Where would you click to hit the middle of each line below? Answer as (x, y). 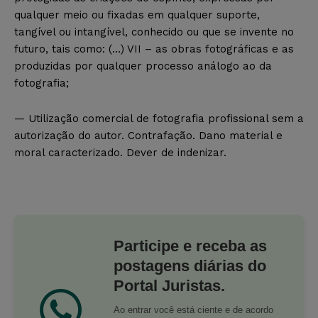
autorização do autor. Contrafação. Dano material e (148, 135)
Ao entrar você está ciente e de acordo (193, 309)
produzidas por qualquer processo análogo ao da (143, 66)
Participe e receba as (190, 246)
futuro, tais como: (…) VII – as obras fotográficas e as (154, 49)
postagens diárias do (190, 265)
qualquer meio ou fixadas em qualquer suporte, (137, 15)
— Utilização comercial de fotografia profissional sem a (159, 118)
